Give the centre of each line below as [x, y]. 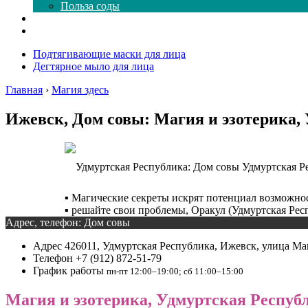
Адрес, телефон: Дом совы [68, 222]
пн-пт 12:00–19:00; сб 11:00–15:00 [175, 271]
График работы [70, 270]
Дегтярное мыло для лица [93, 66]
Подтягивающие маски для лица [109, 54]
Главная [24, 90]
